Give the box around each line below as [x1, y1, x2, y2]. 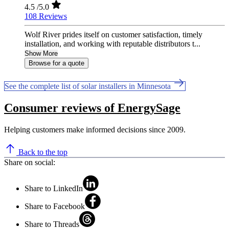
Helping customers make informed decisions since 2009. [4, 125, 186, 134]
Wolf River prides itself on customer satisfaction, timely [25, 30, 202, 39]
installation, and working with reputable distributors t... [25, 39, 200, 49]
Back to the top [16, 147, 67, 156]
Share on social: [4, 157, 55, 167]
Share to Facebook [25, 201, 85, 211]
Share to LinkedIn [25, 184, 83, 193]
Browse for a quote [29, 59, 84, 67]
